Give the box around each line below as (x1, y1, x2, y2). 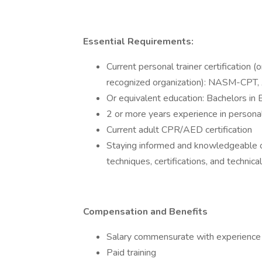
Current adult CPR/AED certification (106, 123, 252, 136)
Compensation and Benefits (83, 205, 208, 218)
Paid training (106, 246, 156, 259)
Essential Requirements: (83, 35, 194, 48)
